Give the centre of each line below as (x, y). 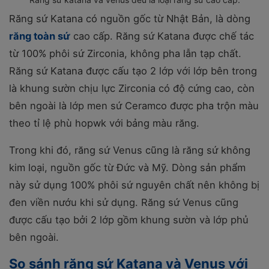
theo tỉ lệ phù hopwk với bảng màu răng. (104, 123)
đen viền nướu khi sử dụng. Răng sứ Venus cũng (124, 202)
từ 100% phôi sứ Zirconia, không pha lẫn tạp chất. (125, 53)
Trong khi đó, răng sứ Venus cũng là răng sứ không (130, 150)
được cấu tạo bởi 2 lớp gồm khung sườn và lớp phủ (129, 219)
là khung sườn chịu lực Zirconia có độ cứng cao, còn (132, 88)
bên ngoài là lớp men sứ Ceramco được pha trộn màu (134, 105)
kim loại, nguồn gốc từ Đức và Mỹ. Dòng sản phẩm (127, 167)
